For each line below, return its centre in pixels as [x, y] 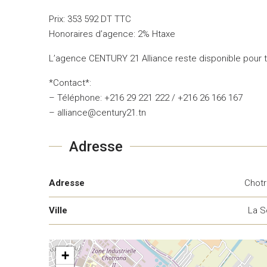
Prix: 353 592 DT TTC [90, 19]
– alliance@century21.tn [97, 112]
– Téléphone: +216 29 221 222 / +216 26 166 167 [146, 97]
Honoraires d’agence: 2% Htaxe [112, 34]
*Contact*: [70, 83]
